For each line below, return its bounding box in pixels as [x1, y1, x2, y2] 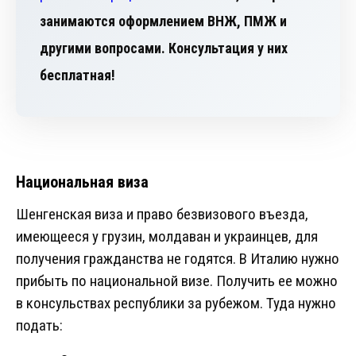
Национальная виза [16, 172, 149, 192]
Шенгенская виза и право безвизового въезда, [16, 205, 308, 224]
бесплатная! [40, 67, 115, 84]
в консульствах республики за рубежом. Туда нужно [16, 294, 336, 313]
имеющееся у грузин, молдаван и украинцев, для [16, 227, 318, 246]
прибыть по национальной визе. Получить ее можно [16, 272, 338, 291]
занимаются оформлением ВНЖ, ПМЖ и [40, 13, 287, 30]
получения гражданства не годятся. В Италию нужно [16, 250, 339, 269]
